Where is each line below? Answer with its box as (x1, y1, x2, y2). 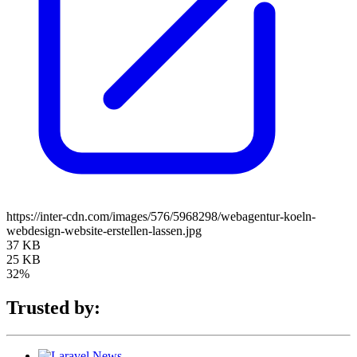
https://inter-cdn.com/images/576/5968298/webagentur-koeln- (6, 209, 316, 223)
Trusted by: (6, 296, 100, 318)
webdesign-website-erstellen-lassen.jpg (6, 223, 202, 237)
